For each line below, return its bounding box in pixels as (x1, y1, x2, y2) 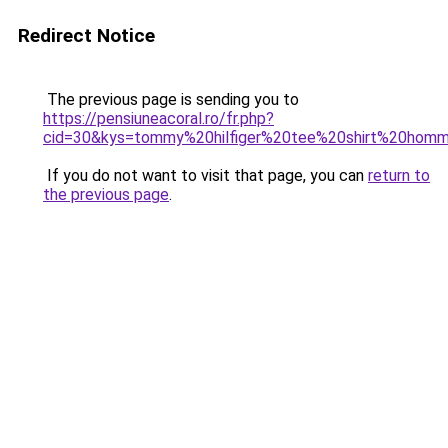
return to (368, 166, 430, 185)
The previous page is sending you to (43, 90, 299, 109)
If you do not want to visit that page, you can (43, 166, 368, 185)
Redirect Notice (18, 24, 155, 47)
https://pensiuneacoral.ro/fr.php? (43, 109, 274, 128)
